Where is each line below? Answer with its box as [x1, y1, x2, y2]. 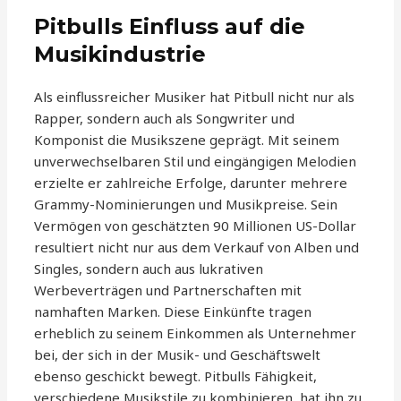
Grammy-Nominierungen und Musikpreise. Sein [34, 195, 338, 214]
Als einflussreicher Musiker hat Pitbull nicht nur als [34, 88, 355, 107]
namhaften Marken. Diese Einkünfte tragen [34, 303, 312, 321]
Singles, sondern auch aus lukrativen [34, 260, 264, 278]
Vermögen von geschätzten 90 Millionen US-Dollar [34, 217, 357, 235]
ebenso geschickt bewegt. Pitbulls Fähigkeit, [34, 367, 318, 386]
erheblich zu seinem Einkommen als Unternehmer [34, 324, 357, 343]
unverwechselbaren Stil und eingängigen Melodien [34, 152, 357, 171]
